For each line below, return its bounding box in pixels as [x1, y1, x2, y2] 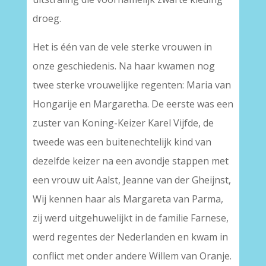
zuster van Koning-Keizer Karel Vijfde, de [32, 116, 214, 129]
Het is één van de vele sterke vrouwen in [32, 40, 212, 53]
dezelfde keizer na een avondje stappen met [32, 154, 229, 167]
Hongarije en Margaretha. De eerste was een [32, 97, 233, 110]
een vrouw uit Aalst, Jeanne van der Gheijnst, [32, 173, 231, 186]
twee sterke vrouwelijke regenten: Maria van [32, 78, 231, 91]
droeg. [32, 12, 61, 25]
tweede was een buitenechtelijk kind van [32, 135, 211, 148]
